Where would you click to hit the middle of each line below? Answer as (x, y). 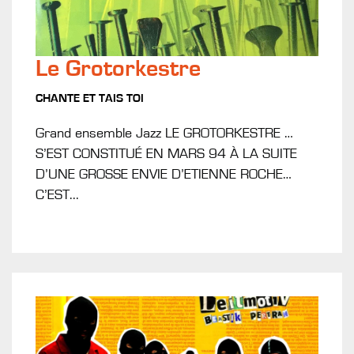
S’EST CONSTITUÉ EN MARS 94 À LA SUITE (166, 154)
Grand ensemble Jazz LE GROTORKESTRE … (164, 133)
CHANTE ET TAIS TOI (90, 98)
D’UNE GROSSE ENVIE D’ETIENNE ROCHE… (164, 174)
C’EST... (57, 195)
